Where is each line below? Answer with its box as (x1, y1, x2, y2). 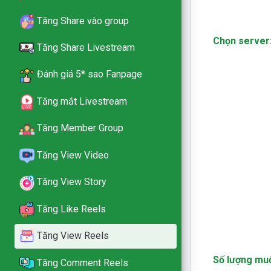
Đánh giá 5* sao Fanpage (37, 68, 142, 80)
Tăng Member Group (37, 122, 123, 134)
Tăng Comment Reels (37, 256, 128, 269)
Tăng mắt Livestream (37, 95, 127, 107)
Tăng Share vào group (37, 15, 129, 27)
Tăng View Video (37, 149, 109, 161)
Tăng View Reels (37, 230, 109, 242)
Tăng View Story (37, 176, 106, 188)
